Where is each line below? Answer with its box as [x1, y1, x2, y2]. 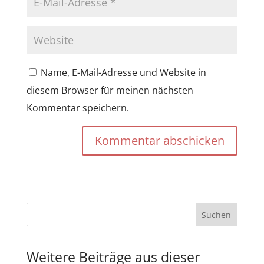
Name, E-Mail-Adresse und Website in [40, 65, 206, 79]
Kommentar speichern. [26, 101, 129, 114]
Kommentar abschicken [95, 132, 225, 148]
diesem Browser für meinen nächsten [26, 83, 193, 97]
